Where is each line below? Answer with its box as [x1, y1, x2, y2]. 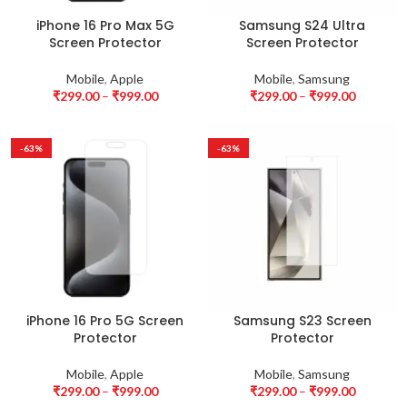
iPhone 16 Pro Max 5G [35, 16, 174, 35]
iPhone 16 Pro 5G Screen [26, 312, 184, 330]
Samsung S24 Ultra [239, 16, 365, 35]
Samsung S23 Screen [233, 312, 372, 330]
